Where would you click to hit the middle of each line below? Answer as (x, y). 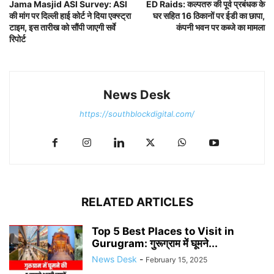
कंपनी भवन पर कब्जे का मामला (220, 27)
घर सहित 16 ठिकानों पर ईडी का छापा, (209, 15)
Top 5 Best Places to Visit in (163, 231)
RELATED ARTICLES (137, 202)
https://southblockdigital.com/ (137, 113)
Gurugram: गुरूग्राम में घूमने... (155, 243)
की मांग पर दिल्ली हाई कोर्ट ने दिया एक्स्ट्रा (70, 15)
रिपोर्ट (17, 39)
